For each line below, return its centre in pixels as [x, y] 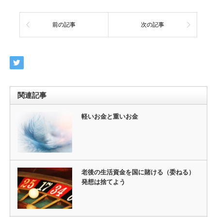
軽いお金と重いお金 [109, 117]
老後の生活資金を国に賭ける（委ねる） [138, 172]
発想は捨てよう [103, 182]
